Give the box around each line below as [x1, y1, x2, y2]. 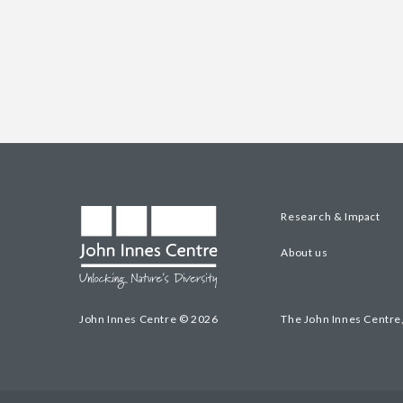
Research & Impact [281, 209, 381, 223]
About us [281, 245, 328, 259]
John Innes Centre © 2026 [79, 312, 219, 327]
